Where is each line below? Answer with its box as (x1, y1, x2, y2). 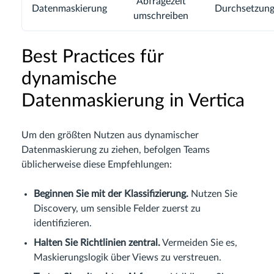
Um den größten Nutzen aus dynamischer (21, 130, 199, 140)
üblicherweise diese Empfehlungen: (21, 159, 172, 169)
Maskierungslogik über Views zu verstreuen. (34, 252, 221, 262)
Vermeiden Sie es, (160, 237, 237, 248)
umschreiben (133, 10, 188, 21)
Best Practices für (21, 47, 163, 66)
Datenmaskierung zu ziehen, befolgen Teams (21, 144, 210, 155)
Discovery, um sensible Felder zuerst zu (34, 203, 201, 213)
